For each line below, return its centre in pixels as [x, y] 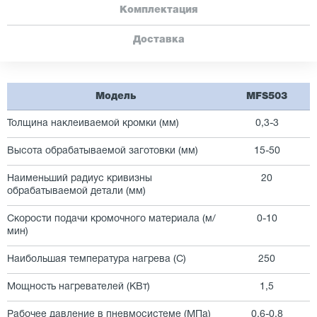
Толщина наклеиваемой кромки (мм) [93, 123]
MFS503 [267, 96]
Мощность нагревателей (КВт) [79, 287]
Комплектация [158, 10]
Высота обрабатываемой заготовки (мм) [103, 151]
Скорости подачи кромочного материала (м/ [111, 219]
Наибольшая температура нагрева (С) [97, 259]
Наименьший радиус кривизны [80, 179]
